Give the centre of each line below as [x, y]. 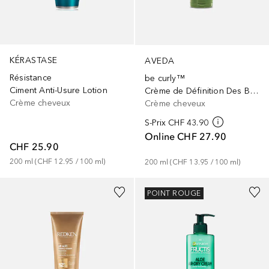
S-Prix [156, 123]
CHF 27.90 [202, 137]
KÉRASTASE [34, 61]
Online [160, 137]
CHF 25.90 [34, 147]
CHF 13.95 [190, 162]
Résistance [31, 78]
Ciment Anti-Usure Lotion [59, 91]
